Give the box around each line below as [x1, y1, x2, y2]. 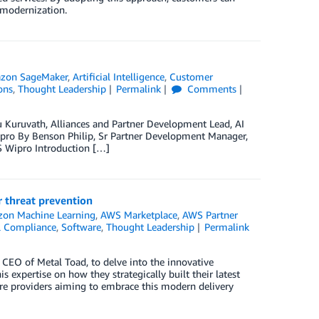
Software [61, 221, 101, 233]
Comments [184, 83, 237, 95]
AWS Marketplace [100, 209, 178, 221]
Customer [169, 70, 214, 83]
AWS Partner [182, 209, 239, 221]
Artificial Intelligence [73, 70, 165, 83]
